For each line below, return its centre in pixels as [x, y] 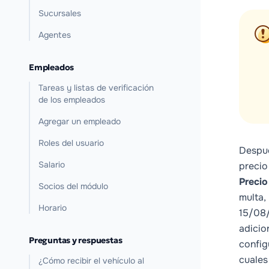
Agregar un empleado [80, 121]
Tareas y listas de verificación [96, 88]
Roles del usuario [71, 143]
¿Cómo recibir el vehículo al [91, 261]
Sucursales [60, 13]
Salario [52, 165]
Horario [53, 208]
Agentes [55, 35]
